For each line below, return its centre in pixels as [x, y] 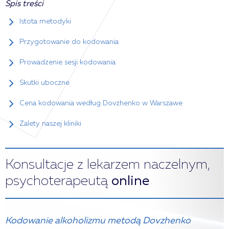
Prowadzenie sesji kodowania [67, 62]
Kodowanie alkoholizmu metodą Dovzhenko [98, 221]
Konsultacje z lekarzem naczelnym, [108, 165]
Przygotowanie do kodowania [69, 42]
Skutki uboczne [44, 83]
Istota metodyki [45, 21]
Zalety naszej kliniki [50, 124]
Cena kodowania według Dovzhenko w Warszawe [101, 103]
